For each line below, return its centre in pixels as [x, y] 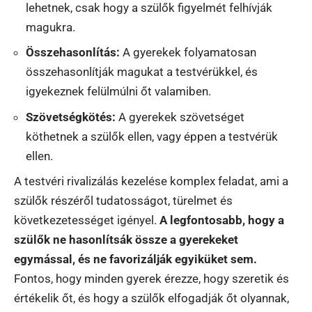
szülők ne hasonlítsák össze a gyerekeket [126, 240]
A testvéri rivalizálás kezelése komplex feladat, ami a [151, 181]
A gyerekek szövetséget [180, 117]
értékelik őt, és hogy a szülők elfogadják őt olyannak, [151, 298]
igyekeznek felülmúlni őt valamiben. [118, 92]
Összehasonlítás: [73, 53]
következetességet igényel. [87, 220]
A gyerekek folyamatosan [188, 53]
